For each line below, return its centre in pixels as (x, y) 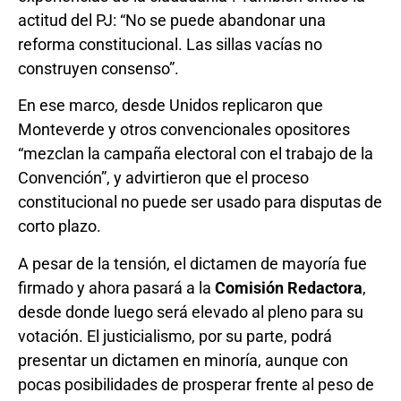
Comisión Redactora (289, 287)
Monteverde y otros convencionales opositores (184, 130)
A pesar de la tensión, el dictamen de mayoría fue (192, 263)
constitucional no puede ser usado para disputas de (200, 202)
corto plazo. (60, 226)
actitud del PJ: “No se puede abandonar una (172, 20)
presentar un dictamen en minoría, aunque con (183, 360)
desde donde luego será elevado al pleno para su (191, 311)
